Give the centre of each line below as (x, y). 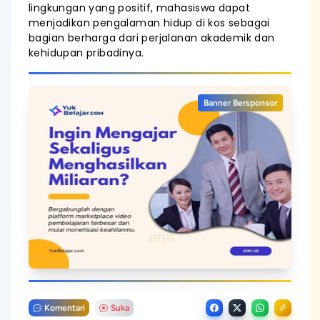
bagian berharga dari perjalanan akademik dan (152, 38)
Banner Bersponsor (240, 103)
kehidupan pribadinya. (86, 53)
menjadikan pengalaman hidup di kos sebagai (149, 23)
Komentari (65, 308)
